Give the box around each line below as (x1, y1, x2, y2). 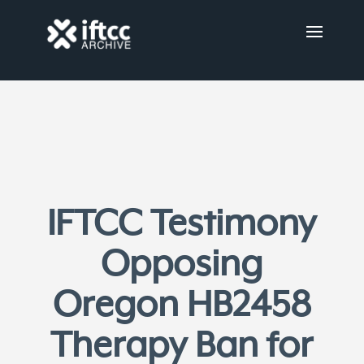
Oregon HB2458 (52, 285, 311, 327)
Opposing (101, 245, 263, 286)
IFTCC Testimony (47, 204, 317, 245)
